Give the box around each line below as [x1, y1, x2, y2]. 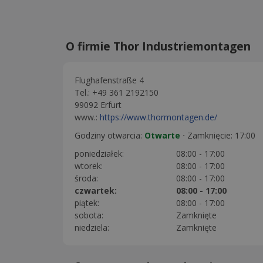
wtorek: [75, 160, 103, 171]
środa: [75, 172, 98, 184]
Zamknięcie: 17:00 [187, 129, 255, 141]
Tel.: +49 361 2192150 [75, 86, 159, 98]
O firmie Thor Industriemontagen [66, 38, 251, 54]
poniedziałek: [75, 147, 124, 159]
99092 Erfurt [75, 99, 122, 110]
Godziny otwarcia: [75, 129, 144, 141]
